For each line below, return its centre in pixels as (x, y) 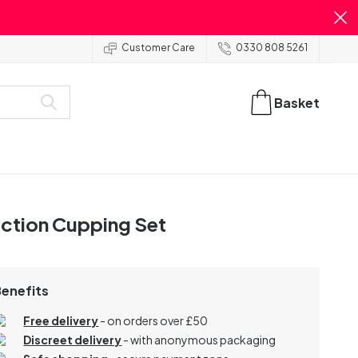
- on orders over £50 (154, 320)
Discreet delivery (73, 339)
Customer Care (158, 48)
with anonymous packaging (203, 339)
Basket (297, 102)
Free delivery (61, 320)
